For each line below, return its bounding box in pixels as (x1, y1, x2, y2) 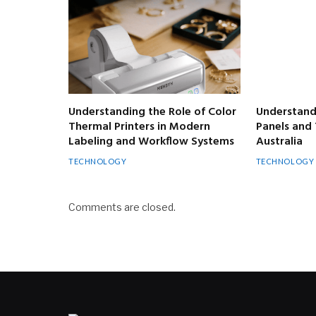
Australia (255, 132, 303, 151)
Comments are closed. (68, 200, 176, 213)
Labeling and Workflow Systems (68, 132, 234, 151)
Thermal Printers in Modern (68, 117, 210, 136)
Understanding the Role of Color (68, 102, 236, 121)
